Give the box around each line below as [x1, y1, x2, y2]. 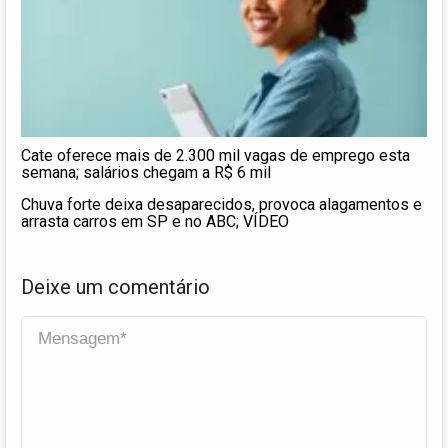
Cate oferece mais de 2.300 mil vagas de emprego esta [21, 145, 410, 165]
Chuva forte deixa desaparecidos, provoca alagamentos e [21, 194, 422, 214]
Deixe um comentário [21, 274, 210, 299]
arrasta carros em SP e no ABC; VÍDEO [21, 211, 289, 231]
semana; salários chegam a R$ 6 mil [21, 162, 271, 182]
